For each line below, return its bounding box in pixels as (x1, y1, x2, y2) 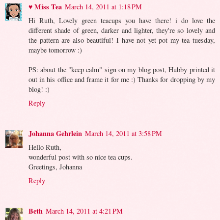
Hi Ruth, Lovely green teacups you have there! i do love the (28, 16, 215, 26)
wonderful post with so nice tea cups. (28, 152, 133, 162)
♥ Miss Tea (28, 1, 62, 12)
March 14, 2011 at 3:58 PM (85, 129, 162, 138)
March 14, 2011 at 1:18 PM (65, 2, 142, 12)
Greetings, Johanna (28, 162, 82, 172)
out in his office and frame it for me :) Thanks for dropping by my (28, 75, 215, 84)
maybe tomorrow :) (28, 45, 82, 55)
